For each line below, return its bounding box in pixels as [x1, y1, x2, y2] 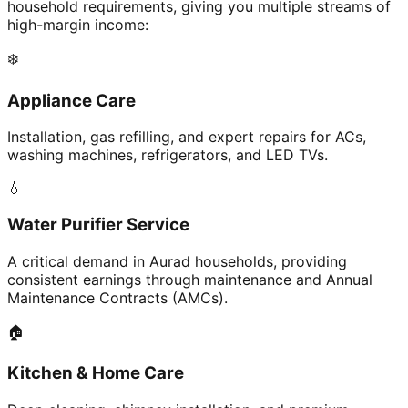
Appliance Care [7, 89, 136, 111]
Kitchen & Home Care [7, 362, 184, 384]
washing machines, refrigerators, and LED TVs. [7, 146, 328, 165]
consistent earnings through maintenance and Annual [7, 270, 372, 289]
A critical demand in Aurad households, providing [7, 251, 347, 270]
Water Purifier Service [7, 213, 189, 235]
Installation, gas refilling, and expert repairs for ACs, [7, 127, 366, 147]
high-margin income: [7, 15, 148, 34]
